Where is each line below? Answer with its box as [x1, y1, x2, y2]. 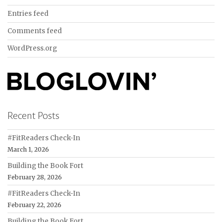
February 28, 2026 [7, 173, 62, 181]
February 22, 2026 [7, 201, 61, 209]
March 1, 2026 [7, 146, 49, 154]
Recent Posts [7, 110, 59, 121]
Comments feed [7, 27, 62, 36]
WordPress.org [7, 44, 57, 53]
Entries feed [7, 9, 49, 18]
